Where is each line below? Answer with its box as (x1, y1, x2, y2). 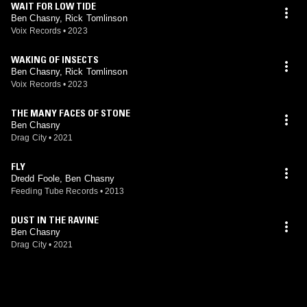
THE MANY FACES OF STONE (11, 107, 130, 119)
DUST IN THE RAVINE (11, 214, 99, 226)
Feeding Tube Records (11, 186, 98, 196)
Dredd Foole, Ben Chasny (11, 173, 115, 184)
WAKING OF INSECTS (11, 53, 99, 66)
